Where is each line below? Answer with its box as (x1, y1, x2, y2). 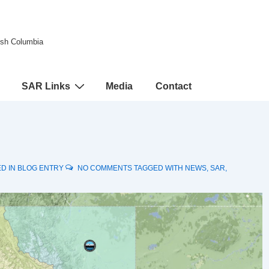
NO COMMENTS (77, 164, 132, 172)
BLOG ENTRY (17, 164, 64, 172)
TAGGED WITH (134, 164, 185, 172)
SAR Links (22, 81, 70, 91)
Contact (156, 81, 192, 91)
